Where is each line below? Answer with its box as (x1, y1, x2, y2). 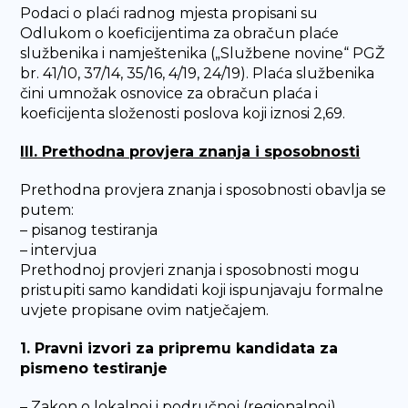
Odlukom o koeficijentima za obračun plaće (20, 25, 340, 42)
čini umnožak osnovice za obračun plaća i (20, 85, 319, 102)
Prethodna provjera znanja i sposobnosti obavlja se (20, 181, 387, 199)
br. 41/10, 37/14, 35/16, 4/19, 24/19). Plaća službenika (20, 65, 375, 82)
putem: (20, 201, 75, 219)
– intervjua (20, 241, 97, 259)
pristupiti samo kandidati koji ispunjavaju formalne (20, 281, 384, 299)
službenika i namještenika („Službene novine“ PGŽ (20, 45, 385, 62)
